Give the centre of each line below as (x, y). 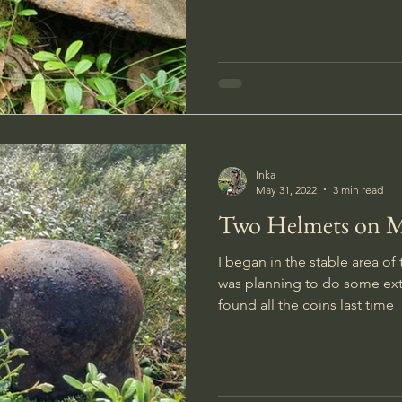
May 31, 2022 (286, 189)
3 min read (358, 189)
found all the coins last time (306, 304)
